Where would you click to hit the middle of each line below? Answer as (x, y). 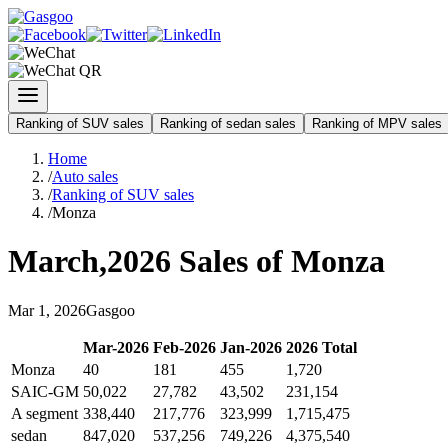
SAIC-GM (45, 391)
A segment (44, 413)
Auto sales (85, 176)
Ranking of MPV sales (377, 123)
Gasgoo (110, 310)
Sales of (231, 261)
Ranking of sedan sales (228, 123)
